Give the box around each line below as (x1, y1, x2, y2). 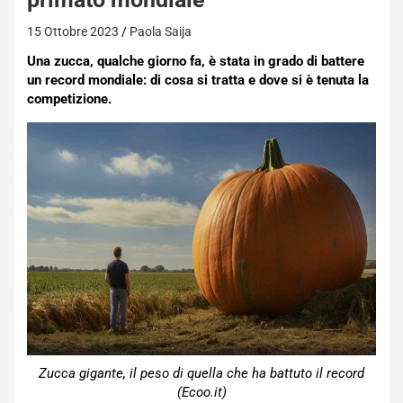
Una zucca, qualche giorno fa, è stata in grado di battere (27, 53, 364, 69)
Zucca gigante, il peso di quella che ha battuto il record (39, 364, 364, 381)
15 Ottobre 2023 (27, 24, 119, 39)
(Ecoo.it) (176, 383, 227, 400)
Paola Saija (130, 24, 192, 39)
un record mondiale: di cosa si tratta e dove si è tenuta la (27, 72, 369, 88)
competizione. (27, 91, 112, 107)
